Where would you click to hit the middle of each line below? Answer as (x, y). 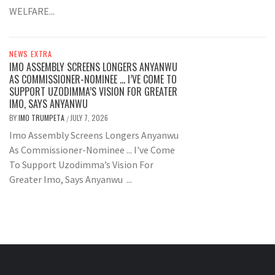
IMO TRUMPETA (42, 118)
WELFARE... (32, 11)
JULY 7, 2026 (89, 118)
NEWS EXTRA (31, 54)
